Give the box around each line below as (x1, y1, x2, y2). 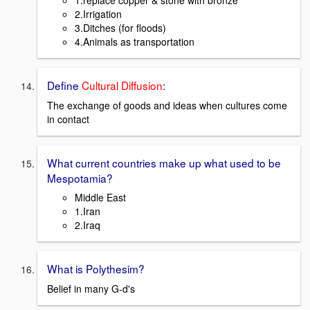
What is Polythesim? (47, 261, 145, 277)
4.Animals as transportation (75, 34, 194, 48)
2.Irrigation (75, 6, 122, 21)
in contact (47, 111, 89, 126)
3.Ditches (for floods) (75, 20, 166, 35)
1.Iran (75, 204, 100, 219)
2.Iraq (75, 218, 100, 232)
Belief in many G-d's (47, 282, 135, 295)
